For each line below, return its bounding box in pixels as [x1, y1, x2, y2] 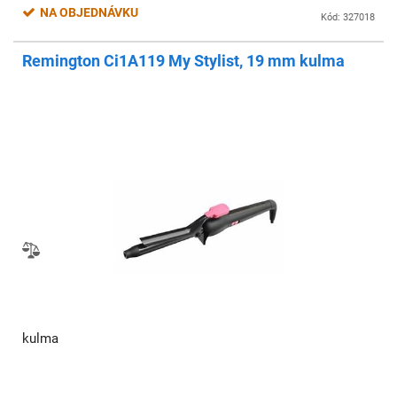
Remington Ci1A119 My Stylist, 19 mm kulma [22, 51, 345, 70]
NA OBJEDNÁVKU [40, 5, 141, 19]
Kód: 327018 [321, 12, 375, 23]
